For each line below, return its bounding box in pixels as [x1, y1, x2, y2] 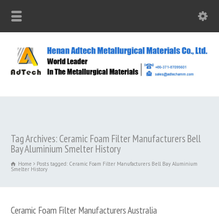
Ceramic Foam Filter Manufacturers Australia [11, 203, 157, 216]
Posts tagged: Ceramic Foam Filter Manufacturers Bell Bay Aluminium [37, 160, 198, 167]
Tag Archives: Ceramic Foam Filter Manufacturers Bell [11, 131, 201, 145]
